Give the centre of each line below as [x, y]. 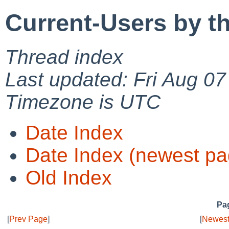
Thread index [64, 57]
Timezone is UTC [83, 102]
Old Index [69, 177]
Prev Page [28, 219]
